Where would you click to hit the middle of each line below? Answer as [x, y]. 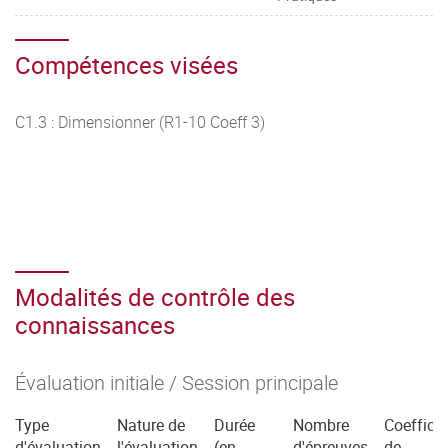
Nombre [321, 425]
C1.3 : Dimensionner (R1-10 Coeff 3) [140, 122]
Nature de [151, 425]
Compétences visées [126, 65]
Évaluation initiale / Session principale [176, 382]
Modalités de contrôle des [155, 297]
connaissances [95, 325]
